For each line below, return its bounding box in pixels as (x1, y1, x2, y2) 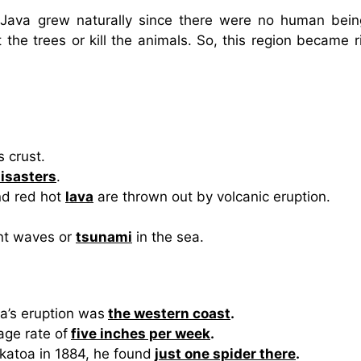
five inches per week (71, 325, 210, 342)
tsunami (76, 229, 132, 246)
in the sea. (132, 229, 204, 246)
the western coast (108, 305, 230, 322)
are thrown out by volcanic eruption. (93, 189, 330, 205)
